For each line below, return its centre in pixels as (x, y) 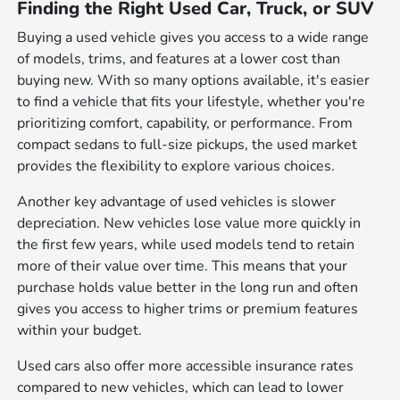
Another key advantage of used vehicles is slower (177, 202)
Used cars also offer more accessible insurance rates (186, 367)
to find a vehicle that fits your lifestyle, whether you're (192, 102)
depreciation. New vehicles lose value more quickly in (189, 224)
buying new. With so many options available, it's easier (194, 81)
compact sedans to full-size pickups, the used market (187, 145)
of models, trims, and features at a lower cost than (179, 59)
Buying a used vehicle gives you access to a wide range (193, 38)
